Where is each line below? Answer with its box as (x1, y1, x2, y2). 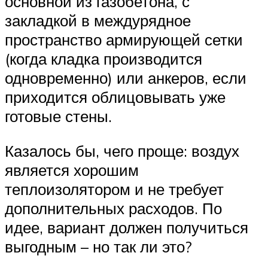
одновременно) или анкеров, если (5, 68, 246, 88)
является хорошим (5, 160, 139, 179)
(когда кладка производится (5, 49, 202, 69)
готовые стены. (5, 106, 112, 126)
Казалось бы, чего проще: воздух (5, 141, 239, 160)
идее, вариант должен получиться (5, 217, 248, 237)
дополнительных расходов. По (5, 198, 222, 218)
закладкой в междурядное (5, 11, 191, 31)
